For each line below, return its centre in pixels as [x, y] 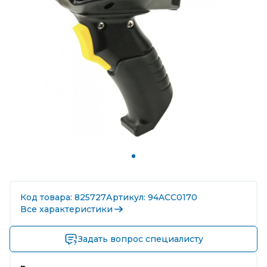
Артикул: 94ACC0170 [152, 197]
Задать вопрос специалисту [141, 239]
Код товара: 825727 [63, 197]
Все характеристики [66, 209]
